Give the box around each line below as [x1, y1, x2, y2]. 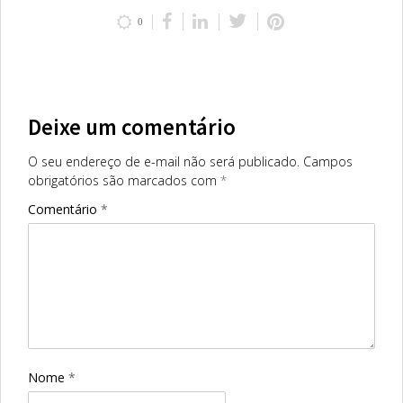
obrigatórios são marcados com [27, 172, 220, 190]
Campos [302, 153, 353, 171]
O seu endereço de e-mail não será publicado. [27, 153, 300, 171]
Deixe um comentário [27, 112, 236, 142]
